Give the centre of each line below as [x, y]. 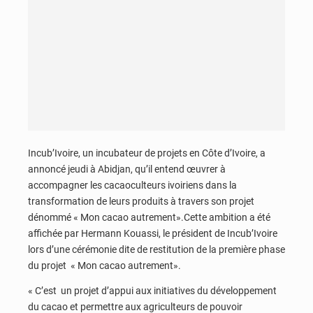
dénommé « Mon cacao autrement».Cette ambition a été [149, 218]
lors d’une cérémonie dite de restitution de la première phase [156, 250]
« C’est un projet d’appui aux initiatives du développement [152, 290]
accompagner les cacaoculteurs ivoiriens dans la [132, 185]
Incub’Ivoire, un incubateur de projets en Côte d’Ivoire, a [147, 153]
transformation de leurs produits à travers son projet [141, 202]
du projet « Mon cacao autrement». [105, 266]
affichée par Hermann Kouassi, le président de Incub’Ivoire [153, 234]
